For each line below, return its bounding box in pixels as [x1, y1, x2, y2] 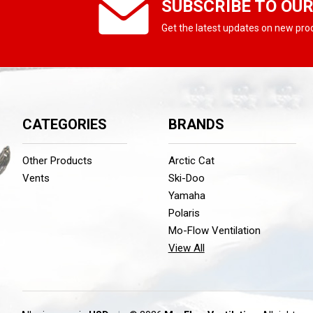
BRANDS [168, 116, 224, 133]
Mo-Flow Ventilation [168, 224, 261, 238]
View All [168, 242, 205, 255]
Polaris [168, 207, 200, 220]
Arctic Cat [168, 154, 214, 168]
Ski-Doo [168, 172, 205, 185]
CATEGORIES [22, 116, 107, 133]
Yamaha [168, 189, 205, 203]
